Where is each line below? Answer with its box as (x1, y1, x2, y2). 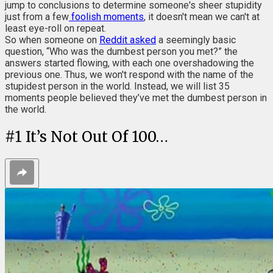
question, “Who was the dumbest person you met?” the (5, 45, 238, 57)
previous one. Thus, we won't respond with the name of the (5, 68, 253, 80)
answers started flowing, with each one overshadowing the (5, 57, 254, 69)
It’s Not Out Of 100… (26, 127, 168, 146)
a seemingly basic (156, 34, 236, 46)
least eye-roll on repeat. (5, 22, 106, 34)
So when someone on (5, 34, 99, 46)
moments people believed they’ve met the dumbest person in (5, 91, 267, 104)
